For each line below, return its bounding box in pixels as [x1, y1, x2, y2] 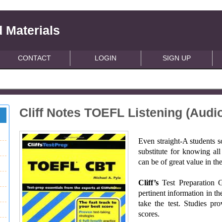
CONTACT [18, 54, 52, 62]
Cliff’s [138, 178, 163, 187]
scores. [138, 210, 160, 218]
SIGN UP [163, 54, 191, 62]
